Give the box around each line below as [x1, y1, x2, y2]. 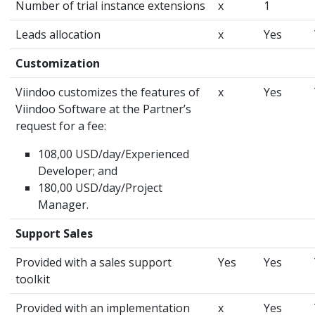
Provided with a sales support [15, 254, 172, 270]
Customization [15, 55, 100, 71]
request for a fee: [15, 117, 106, 134]
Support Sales [15, 225, 93, 241]
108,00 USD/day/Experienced [38, 146, 189, 162]
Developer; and [38, 162, 117, 179]
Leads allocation [15, 26, 101, 42]
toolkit [15, 271, 50, 287]
